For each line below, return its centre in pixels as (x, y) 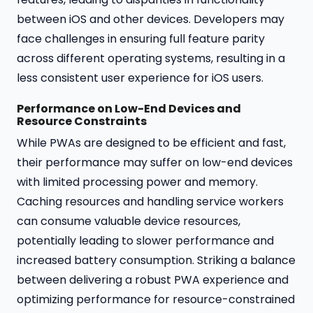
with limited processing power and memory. (137, 182)
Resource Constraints (82, 122)
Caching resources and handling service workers (150, 202)
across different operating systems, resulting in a (151, 59)
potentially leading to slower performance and (145, 241)
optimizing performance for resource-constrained (156, 300)
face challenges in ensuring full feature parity (141, 39)
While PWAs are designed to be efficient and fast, (151, 143)
